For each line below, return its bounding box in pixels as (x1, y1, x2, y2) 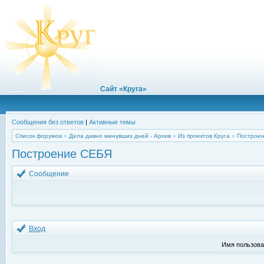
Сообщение (29, 170, 71, 178)
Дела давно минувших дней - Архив (69, 133, 171, 139)
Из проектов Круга (178, 133, 230, 139)
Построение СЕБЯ (12, 147, 112, 160)
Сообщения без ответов (12, 118, 84, 126)
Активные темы (89, 118, 136, 126)
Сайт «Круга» (100, 85, 147, 93)
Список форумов (15, 133, 62, 139)
